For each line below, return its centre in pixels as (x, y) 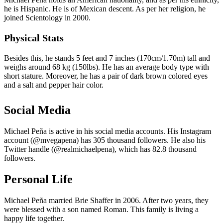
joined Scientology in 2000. (47, 18)
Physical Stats (34, 38)
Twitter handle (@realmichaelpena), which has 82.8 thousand (100, 149)
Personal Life (40, 179)
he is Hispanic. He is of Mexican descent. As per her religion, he (105, 9)
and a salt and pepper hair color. (54, 85)
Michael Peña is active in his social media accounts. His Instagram (108, 131)
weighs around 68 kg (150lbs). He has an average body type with (107, 67)
